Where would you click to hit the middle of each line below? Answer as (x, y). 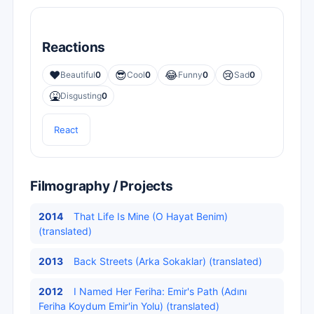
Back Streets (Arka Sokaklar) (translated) (168, 261)
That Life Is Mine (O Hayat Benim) (151, 216)
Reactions (74, 47)
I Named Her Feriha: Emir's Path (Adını (160, 291)
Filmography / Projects (102, 186)
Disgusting (81, 96)
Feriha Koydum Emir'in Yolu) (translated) (129, 306)
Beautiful (78, 75)
